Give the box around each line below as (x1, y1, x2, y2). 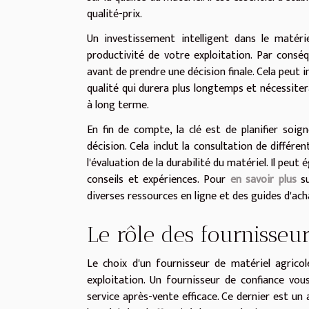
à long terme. (87, 95, 149, 114)
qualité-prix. (87, 4, 142, 23)
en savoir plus (230, 170, 297, 189)
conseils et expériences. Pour (87, 170, 230, 189)
